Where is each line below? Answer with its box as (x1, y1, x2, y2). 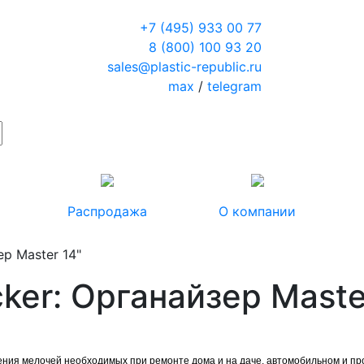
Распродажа (67, 203, 147, 219)
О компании (219, 203, 296, 219)
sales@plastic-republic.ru (106, 58, 262, 75)
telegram (206, 78, 262, 94)
